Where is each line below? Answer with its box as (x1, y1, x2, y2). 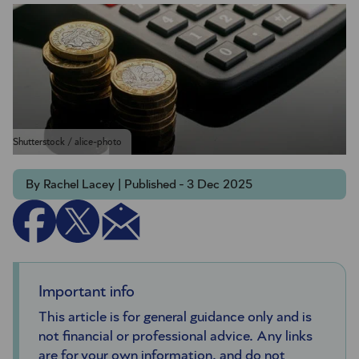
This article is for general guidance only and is (38, 310, 312, 325)
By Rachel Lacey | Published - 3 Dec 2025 (26, 178, 252, 192)
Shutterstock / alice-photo (13, 137, 122, 147)
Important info (38, 284, 135, 301)
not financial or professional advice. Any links (38, 329, 313, 345)
